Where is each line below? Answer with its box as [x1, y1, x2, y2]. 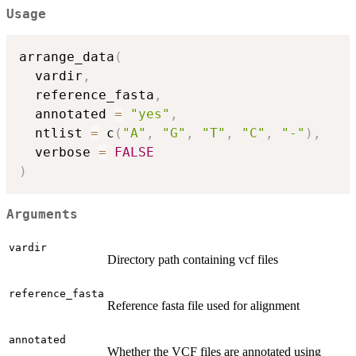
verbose [19, 145, 99, 161]
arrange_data [19, 49, 114, 65]
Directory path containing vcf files [107, 252, 278, 266]
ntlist [19, 126, 91, 141]
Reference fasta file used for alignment [107, 298, 300, 312]
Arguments [6, 207, 78, 222]
